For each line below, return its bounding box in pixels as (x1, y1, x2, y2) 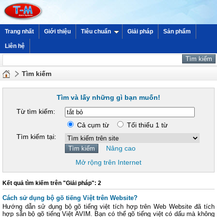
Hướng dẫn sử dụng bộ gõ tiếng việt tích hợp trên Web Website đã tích (2, 203, 215, 210)
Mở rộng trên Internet (76, 158, 141, 166)
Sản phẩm (163, 28, 191, 35)
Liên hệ (5, 43, 25, 49)
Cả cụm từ (75, 121, 115, 129)
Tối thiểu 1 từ (125, 121, 168, 129)
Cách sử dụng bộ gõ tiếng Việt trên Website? (2, 194, 138, 201)
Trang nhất (5, 28, 34, 35)
